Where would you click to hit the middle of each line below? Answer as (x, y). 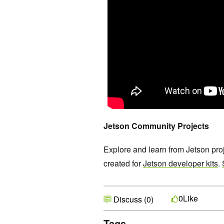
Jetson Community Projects (156, 126)
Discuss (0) (132, 199)
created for (123, 163)
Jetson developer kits (180, 163)
